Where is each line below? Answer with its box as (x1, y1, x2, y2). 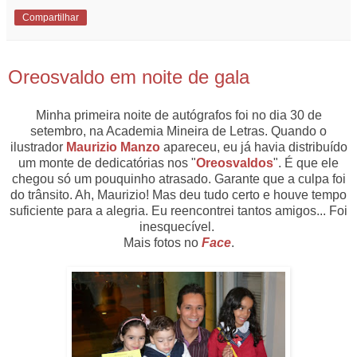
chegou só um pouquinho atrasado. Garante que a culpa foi (11, 171, 346, 186)
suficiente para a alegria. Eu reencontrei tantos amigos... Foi (10, 203, 347, 218)
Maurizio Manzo (65, 139, 160, 154)
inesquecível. (139, 219, 218, 233)
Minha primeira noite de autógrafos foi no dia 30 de (35, 108, 322, 122)
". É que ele (273, 155, 339, 170)
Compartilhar (22, 12, 79, 24)
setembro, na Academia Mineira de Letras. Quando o (30, 124, 327, 138)
